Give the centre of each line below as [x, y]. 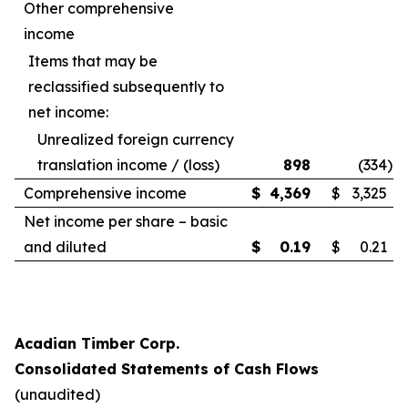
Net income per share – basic [126, 221]
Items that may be [93, 61]
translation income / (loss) [128, 165]
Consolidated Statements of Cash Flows [167, 369]
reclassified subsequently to [126, 87]
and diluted [65, 247]
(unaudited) [57, 394]
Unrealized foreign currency [136, 139]
